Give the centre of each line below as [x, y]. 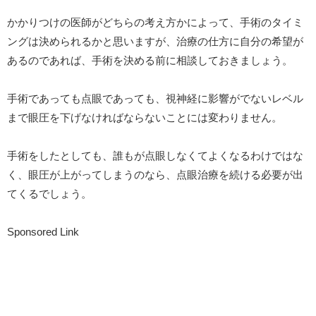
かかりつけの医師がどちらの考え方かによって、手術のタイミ [155, 23]
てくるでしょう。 [49, 194]
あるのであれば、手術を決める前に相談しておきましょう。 [150, 61]
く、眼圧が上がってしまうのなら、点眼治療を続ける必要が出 [155, 175]
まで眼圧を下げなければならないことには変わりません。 [145, 118]
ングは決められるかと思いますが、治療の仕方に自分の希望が [155, 42]
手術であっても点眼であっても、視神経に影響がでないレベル [155, 99]
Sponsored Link [43, 232]
